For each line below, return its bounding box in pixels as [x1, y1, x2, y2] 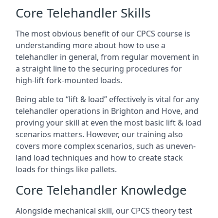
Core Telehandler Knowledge [16, 181, 187, 199]
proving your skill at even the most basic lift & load [16, 117, 201, 128]
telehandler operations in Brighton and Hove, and [16, 106, 199, 116]
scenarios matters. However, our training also [16, 129, 183, 140]
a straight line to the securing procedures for [16, 63, 182, 74]
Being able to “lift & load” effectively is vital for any [16, 94, 199, 105]
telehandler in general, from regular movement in [16, 52, 199, 62]
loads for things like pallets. [16, 164, 117, 175]
